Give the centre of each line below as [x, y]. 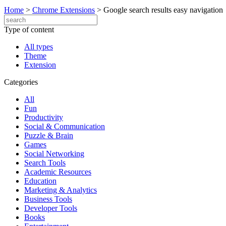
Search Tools [45, 163]
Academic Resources [58, 172]
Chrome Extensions [64, 10]
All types [39, 47]
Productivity [44, 117]
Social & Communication [65, 126]
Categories [21, 82]
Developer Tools [51, 208]
